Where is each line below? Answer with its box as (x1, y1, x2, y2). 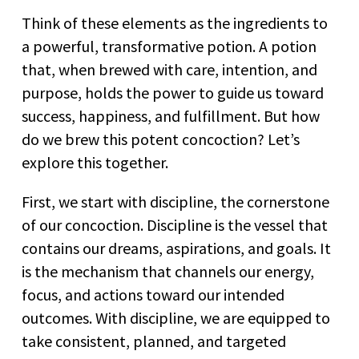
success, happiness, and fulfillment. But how (22, 106, 320, 127)
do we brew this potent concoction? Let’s (22, 129, 300, 150)
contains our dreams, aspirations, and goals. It (22, 238, 331, 259)
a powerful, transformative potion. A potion (22, 36, 317, 57)
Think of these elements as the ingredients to (22, 13, 328, 34)
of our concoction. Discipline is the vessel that (22, 215, 328, 236)
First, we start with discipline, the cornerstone (22, 192, 329, 212)
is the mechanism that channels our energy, (22, 261, 314, 282)
